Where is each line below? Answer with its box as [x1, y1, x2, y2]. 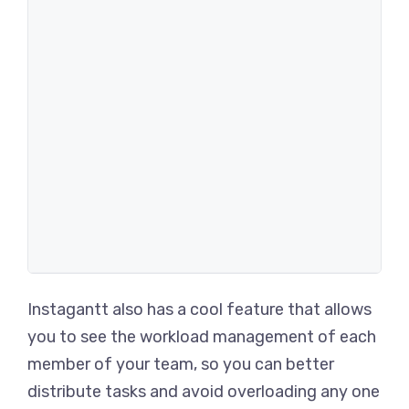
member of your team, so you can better [27, 354, 334, 374]
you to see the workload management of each [27, 327, 376, 347]
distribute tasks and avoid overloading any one [27, 382, 380, 402]
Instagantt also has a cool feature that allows [27, 299, 372, 320]
